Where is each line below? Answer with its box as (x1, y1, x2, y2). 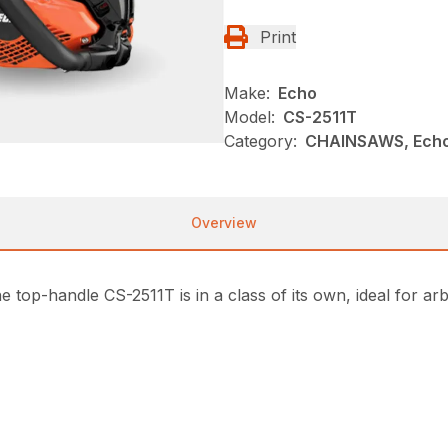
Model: (224, 107, 275, 128)
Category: (224, 131, 297, 152)
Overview (191, 214, 257, 232)
